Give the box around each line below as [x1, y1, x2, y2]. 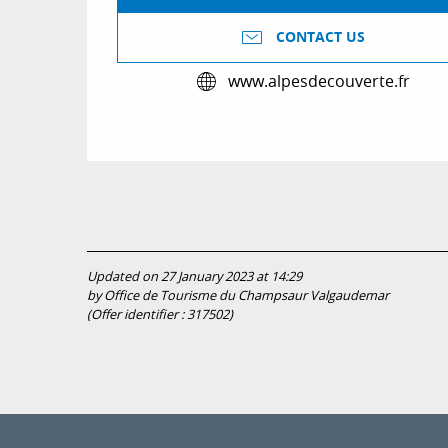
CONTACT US [275, 27, 365, 48]
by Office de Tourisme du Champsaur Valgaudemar [87, 286, 389, 304]
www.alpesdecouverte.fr [228, 70, 410, 93]
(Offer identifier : [87, 305, 187, 323]
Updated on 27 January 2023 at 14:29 [87, 267, 302, 285]
